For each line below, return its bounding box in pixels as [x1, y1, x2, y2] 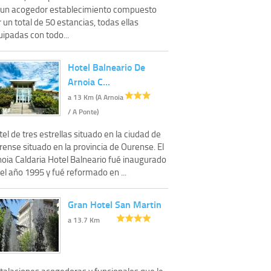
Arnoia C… [68, 74, 110, 88]
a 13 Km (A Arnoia [68, 91, 123, 102]
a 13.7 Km [68, 214, 100, 225]
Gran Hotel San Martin [68, 197, 162, 211]
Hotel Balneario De [68, 59, 145, 74]
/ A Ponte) [68, 106, 99, 117]
